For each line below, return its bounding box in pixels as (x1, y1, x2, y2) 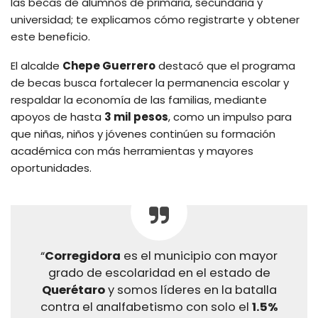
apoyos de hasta (11, 109, 104, 125)
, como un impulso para (168, 109, 292, 125)
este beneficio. (11, 29, 90, 45)
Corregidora (45, 248, 121, 265)
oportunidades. (11, 160, 92, 176)
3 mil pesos (104, 109, 168, 125)
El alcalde (11, 58, 62, 74)
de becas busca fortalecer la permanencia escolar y (11, 75, 289, 91)
